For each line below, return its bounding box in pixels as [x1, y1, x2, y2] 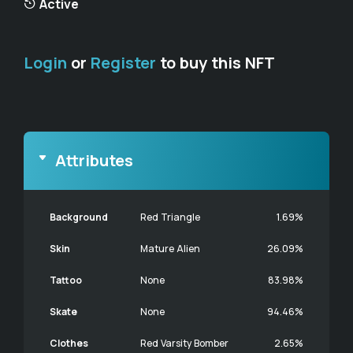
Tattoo [50, 273, 82, 287]
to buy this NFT [156, 52, 275, 73]
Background [50, 210, 108, 224]
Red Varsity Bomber [140, 336, 229, 350]
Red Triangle [140, 210, 200, 224]
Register [91, 52, 156, 73]
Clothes [50, 336, 88, 350]
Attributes [55, 150, 133, 171]
